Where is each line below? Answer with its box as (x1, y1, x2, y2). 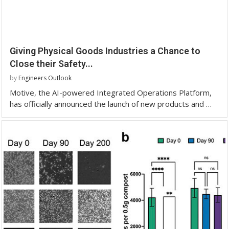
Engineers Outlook (18, 74, 72, 83)
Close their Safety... (10, 58, 93, 70)
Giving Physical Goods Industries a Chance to (10, 45, 200, 57)
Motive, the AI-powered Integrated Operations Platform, (10, 87, 212, 98)
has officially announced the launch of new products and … (10, 99, 212, 109)
